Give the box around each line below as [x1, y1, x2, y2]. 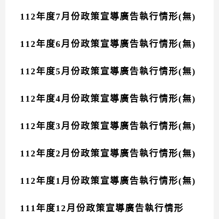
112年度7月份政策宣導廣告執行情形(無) [20, 12, 197, 22]
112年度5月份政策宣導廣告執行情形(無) [20, 66, 197, 76]
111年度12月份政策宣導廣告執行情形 [20, 203, 184, 213]
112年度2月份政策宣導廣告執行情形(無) [20, 149, 197, 158]
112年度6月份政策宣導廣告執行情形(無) [20, 39, 197, 49]
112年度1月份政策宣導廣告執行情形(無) [20, 176, 197, 186]
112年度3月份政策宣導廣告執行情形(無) [20, 121, 197, 131]
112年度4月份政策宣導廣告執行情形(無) [20, 94, 197, 104]
